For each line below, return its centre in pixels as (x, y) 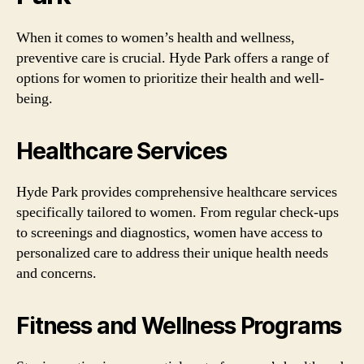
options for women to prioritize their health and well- (170, 78)
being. (35, 98)
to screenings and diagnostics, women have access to (169, 232)
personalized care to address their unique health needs (172, 253)
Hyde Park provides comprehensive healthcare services (177, 192)
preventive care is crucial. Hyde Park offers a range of (173, 58)
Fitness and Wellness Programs (179, 325)
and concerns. (56, 273)
